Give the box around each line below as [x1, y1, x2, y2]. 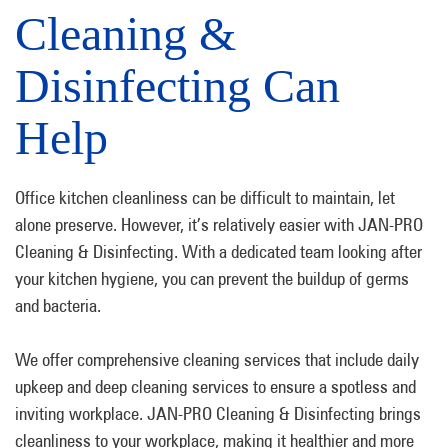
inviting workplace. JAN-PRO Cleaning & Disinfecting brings [15, 403, 421, 424]
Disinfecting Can [15, 59, 340, 112]
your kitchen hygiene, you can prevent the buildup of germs [15, 268, 409, 289]
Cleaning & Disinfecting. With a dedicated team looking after [15, 241, 422, 262]
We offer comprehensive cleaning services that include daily [15, 349, 419, 370]
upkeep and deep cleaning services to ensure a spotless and [15, 376, 416, 397]
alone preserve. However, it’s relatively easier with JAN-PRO [15, 214, 423, 235]
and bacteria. [15, 295, 101, 316]
